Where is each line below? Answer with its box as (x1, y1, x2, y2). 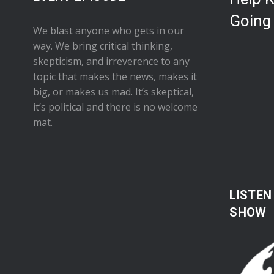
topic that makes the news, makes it (32, 70, 197, 83)
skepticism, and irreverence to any (32, 54, 190, 68)
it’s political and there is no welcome (32, 100, 198, 114)
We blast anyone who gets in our (32, 24, 184, 37)
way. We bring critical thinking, (32, 39, 172, 53)
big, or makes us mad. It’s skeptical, (32, 85, 194, 98)
